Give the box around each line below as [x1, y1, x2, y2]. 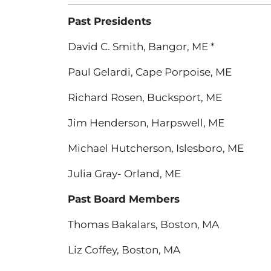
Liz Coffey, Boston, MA [68, 244, 180, 256]
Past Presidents [68, 15, 151, 27]
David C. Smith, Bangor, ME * [68, 41, 215, 53]
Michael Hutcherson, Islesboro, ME [68, 142, 244, 154]
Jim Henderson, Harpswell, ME [68, 117, 224, 129]
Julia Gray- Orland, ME [68, 168, 181, 180]
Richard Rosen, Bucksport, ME [68, 91, 222, 103]
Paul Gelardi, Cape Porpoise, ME [68, 66, 232, 78]
